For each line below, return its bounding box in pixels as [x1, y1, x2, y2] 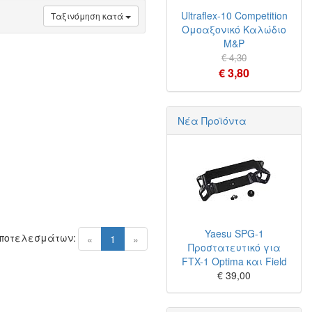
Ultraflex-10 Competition [180, 8, 288, 22]
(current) [115, 231, 153, 245]
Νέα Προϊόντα [178, 114, 247, 127]
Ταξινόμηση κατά [51, 10, 125, 22]
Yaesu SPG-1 [204, 226, 264, 240]
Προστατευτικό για [187, 240, 281, 254]
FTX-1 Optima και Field [181, 254, 287, 268]
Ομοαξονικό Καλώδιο [182, 22, 286, 36]
